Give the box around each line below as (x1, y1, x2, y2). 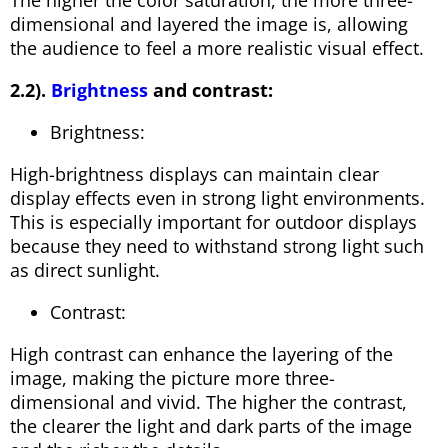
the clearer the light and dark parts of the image (10, 413, 412, 438)
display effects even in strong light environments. (10, 185, 425, 210)
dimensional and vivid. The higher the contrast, (10, 389, 407, 414)
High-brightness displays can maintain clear (10, 161, 379, 186)
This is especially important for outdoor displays (10, 209, 417, 234)
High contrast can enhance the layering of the (10, 341, 393, 366)
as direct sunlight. (10, 257, 160, 282)
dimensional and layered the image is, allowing (10, 11, 408, 36)
